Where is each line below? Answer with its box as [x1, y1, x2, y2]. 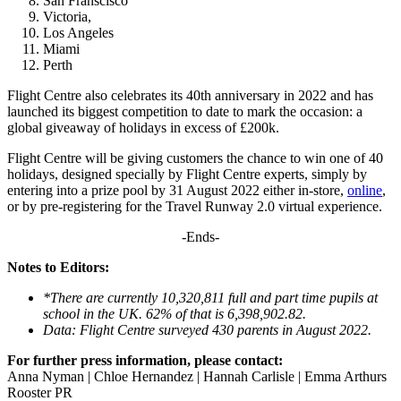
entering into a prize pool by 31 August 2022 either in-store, [7, 182, 347, 198]
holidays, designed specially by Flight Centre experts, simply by [7, 166, 367, 182]
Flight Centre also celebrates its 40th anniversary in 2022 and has [7, 87, 373, 103]
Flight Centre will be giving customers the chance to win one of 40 [7, 149, 383, 166]
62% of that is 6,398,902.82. [146, 305, 306, 321]
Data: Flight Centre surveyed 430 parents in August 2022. [43, 321, 371, 337]
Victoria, [43, 8, 91, 24]
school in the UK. [43, 305, 146, 321]
